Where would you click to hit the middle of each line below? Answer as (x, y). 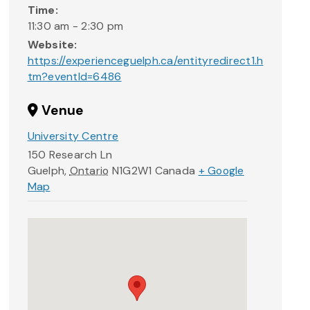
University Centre (73, 136)
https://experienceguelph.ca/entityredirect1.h (145, 61)
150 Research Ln (70, 155)
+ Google (221, 171)
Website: (52, 45)
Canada (175, 171)
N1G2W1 (132, 171)
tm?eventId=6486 (74, 77)
